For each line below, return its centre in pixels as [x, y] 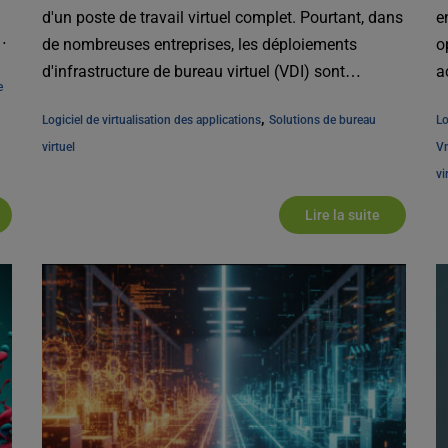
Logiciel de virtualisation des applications [152, 120]
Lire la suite [342, 215]
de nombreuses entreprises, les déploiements [200, 45]
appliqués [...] [89, 99]
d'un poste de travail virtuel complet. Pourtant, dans [223, 18]
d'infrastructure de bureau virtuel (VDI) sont [194, 72]
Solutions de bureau [323, 120]
